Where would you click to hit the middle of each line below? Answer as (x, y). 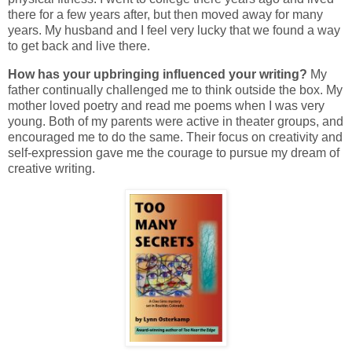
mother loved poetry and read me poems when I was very (166, 105)
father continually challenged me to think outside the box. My (175, 90)
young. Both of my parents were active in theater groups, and (176, 121)
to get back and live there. (79, 46)
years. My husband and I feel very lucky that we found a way (174, 30)
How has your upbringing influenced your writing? (159, 74)
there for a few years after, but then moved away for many (165, 15)
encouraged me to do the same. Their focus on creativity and (175, 137)
